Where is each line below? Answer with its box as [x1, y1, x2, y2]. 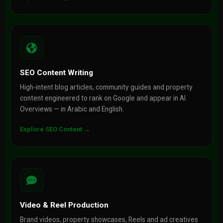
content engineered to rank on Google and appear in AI [19, 94, 186, 102]
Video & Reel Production [19, 201, 109, 210]
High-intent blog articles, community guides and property [19, 83, 193, 91]
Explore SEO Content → [19, 125, 90, 133]
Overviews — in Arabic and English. [19, 105, 124, 113]
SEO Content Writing [19, 68, 93, 77]
